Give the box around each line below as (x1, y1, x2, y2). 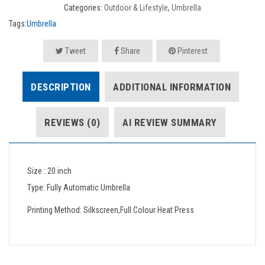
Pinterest (176, 46, 208, 56)
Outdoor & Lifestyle (104, 3, 168, 13)
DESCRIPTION (31, 80, 91, 93)
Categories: (64, 3, 104, 13)
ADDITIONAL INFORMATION (113, 80, 231, 93)
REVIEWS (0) (44, 116, 101, 128)
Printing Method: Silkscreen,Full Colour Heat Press (27, 205, 194, 215)
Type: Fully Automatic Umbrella (27, 183, 130, 193)
